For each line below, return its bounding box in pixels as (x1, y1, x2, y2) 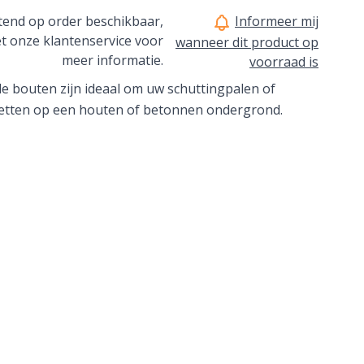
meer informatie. (62, 51, 164, 69)
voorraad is (249, 52, 318, 71)
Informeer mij (235, 12, 318, 30)
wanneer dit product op (175, 32, 318, 51)
